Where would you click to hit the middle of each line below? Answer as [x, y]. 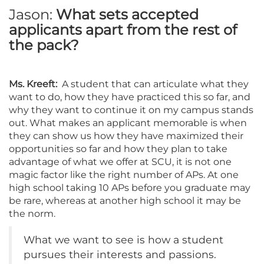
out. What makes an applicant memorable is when [128, 123]
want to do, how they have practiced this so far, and [130, 97]
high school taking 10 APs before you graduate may [130, 187]
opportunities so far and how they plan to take [118, 148]
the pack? [44, 45]
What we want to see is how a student [123, 239]
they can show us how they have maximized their [126, 136]
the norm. [32, 213]
